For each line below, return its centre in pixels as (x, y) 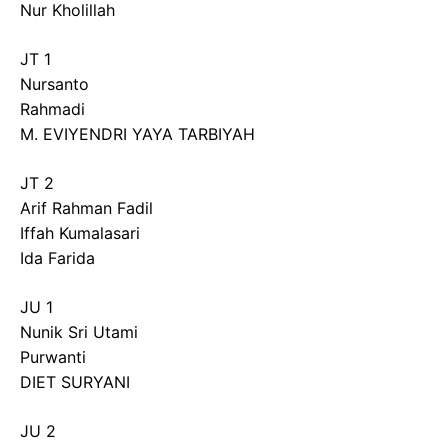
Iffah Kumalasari (80, 233)
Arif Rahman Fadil (86, 208)
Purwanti (53, 357)
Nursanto (54, 84)
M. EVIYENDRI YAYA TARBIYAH (137, 134)
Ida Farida (57, 258)
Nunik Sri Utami (79, 332)
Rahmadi (52, 109)
